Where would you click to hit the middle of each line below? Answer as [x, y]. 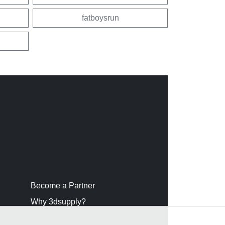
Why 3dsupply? [58, 202]
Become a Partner [63, 186]
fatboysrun [100, 18]
